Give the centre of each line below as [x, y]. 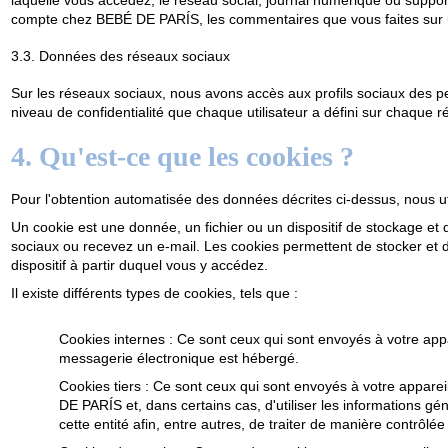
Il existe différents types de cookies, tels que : [154, 293]
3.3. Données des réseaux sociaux [120, 56]
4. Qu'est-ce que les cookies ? [182, 157]
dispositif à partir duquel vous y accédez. [139, 265]
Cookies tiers [99, 385]
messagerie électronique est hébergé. [178, 357]
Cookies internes [111, 338]
